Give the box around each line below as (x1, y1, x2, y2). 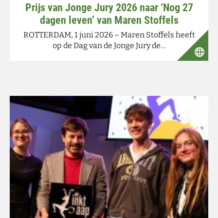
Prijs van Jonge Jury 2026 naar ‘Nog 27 (25, 1, 193, 14)
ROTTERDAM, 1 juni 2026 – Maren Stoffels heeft (23, 30, 195, 39)
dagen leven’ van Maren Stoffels (39, 14, 179, 26)
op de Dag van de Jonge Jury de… (52, 41, 166, 50)
